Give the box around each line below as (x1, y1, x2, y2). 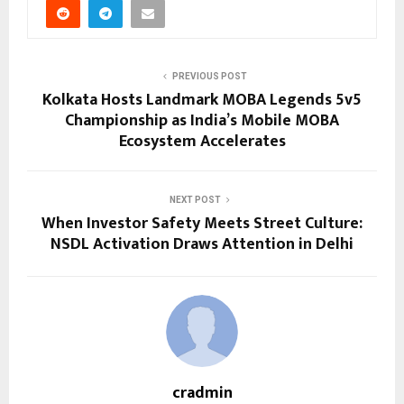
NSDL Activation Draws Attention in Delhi (50, 231, 353, 259)
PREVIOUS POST (171, 71, 247, 82)
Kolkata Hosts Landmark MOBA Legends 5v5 (42, 87, 362, 115)
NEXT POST (169, 195, 221, 206)
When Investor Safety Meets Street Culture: (41, 210, 363, 238)
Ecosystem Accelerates (118, 128, 286, 156)
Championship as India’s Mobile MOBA (65, 107, 339, 135)
